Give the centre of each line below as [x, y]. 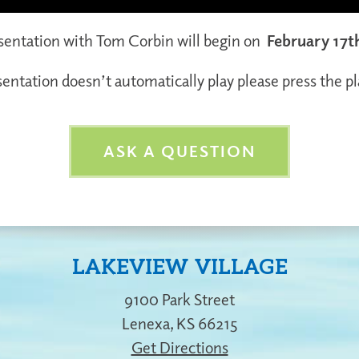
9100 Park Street [179, 300]
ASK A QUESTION [179, 151]
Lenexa [145, 324]
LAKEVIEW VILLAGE [179, 268]
